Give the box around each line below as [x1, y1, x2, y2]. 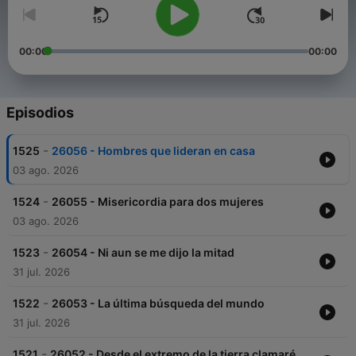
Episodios [6, 104, 74, 122]
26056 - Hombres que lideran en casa [52, 144, 255, 158]
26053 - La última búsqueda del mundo [52, 296, 265, 311]
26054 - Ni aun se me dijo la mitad [52, 246, 234, 260]
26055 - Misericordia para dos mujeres [52, 195, 264, 209]
